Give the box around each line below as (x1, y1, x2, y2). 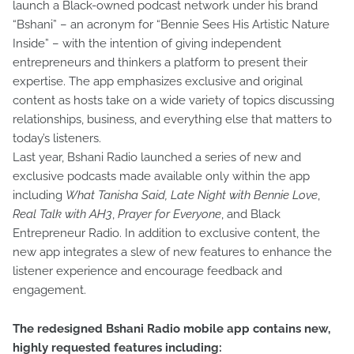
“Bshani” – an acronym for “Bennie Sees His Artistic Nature (13, 17, 330, 32)
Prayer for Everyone (118, 207, 221, 222)
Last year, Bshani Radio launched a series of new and (13, 150, 301, 165)
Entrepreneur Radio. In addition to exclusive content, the (13, 226, 320, 241)
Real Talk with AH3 (13, 207, 112, 222)
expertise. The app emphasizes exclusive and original (13, 74, 303, 89)
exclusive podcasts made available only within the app (13, 169, 310, 184)
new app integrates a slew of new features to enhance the (13, 245, 332, 260)
